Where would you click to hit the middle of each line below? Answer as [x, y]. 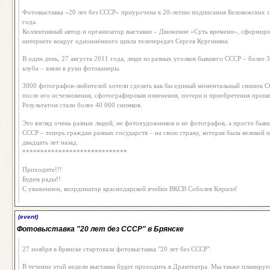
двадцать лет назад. [50, 142]
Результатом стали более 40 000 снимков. [82, 105]
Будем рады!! [42, 179]
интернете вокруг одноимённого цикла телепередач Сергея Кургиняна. [126, 41]
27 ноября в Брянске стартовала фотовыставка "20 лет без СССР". [117, 249]
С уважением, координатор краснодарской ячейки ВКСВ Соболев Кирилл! [130, 188]
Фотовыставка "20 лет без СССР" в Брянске [100, 229]
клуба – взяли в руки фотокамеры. [71, 68]
